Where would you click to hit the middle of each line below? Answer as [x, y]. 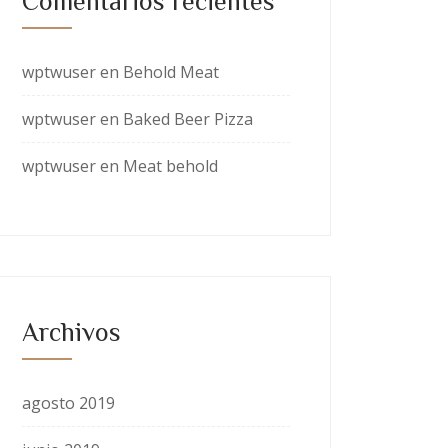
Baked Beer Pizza [188, 119]
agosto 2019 [68, 403]
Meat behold [170, 166]
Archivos [71, 331]
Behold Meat [171, 72]
